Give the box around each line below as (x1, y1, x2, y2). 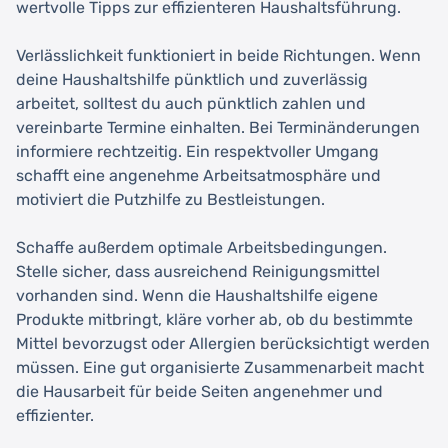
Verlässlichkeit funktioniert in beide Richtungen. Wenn (16, 45, 421, 65)
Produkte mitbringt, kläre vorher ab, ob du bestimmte (16, 309, 413, 329)
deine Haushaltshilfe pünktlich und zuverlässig (16, 69, 368, 89)
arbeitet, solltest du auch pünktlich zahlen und (16, 93, 366, 113)
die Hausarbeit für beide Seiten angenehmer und (16, 381, 383, 401)
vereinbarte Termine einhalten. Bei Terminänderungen (16, 117, 420, 137)
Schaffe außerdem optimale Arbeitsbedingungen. (16, 237, 387, 257)
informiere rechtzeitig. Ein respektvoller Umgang (16, 141, 379, 161)
